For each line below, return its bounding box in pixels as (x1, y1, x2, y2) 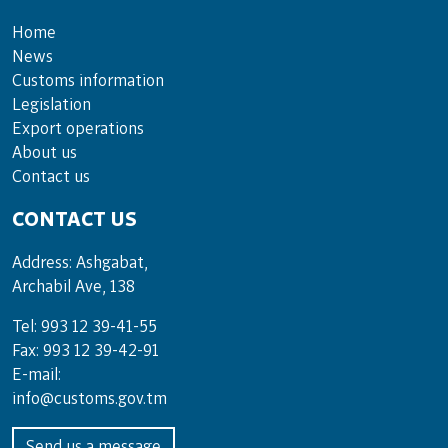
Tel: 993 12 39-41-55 (12, 318, 157, 335)
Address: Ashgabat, (12, 254, 148, 271)
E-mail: (12, 366, 61, 383)
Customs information (12, 72, 164, 89)
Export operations (12, 120, 144, 137)
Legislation (12, 96, 91, 113)
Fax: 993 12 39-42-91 (12, 342, 159, 359)
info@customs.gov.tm (12, 390, 167, 407)
